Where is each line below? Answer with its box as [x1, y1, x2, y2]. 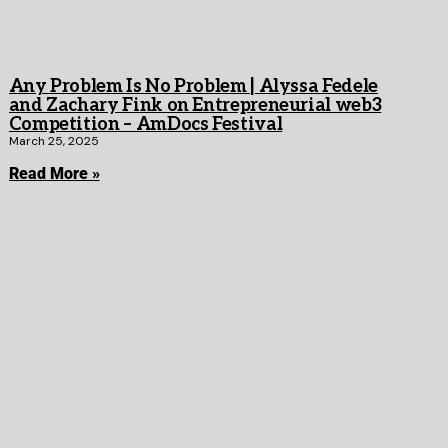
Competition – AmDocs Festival [8, 114, 283, 136]
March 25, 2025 [8, 133, 99, 150]
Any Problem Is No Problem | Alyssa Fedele [8, 76, 378, 98]
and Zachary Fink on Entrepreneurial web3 [8, 95, 382, 117]
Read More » [8, 164, 100, 184]
